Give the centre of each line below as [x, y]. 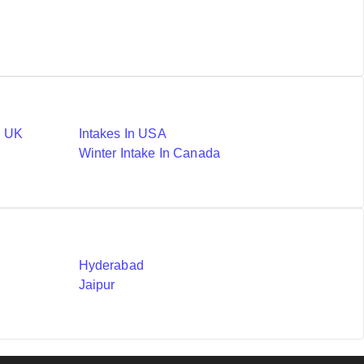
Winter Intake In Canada [149, 153]
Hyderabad [111, 265]
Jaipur [97, 285]
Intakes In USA [122, 134]
